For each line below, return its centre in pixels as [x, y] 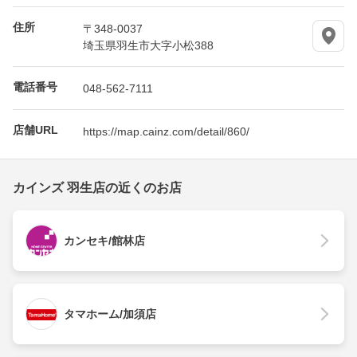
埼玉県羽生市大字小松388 [148, 45]
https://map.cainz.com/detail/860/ [166, 131]
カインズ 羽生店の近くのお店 [97, 188]
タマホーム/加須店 [110, 314]
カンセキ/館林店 [104, 241]
